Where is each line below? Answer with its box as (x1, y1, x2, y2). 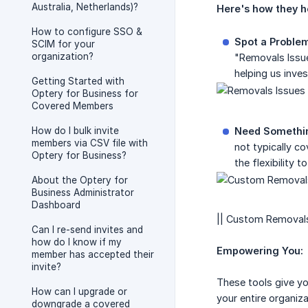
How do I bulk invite (32, 125, 119, 136)
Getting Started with (32, 76, 124, 87)
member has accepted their (32, 249, 154, 260)
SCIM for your (32, 38, 95, 49)
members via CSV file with (32, 137, 148, 148)
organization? (32, 51, 93, 62)
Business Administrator (32, 187, 134, 198)
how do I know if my (32, 236, 122, 247)
